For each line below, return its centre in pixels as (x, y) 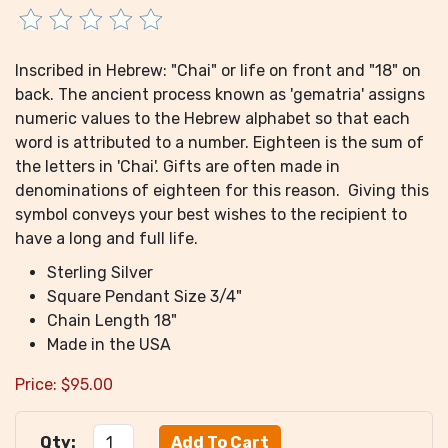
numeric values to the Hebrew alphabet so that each (212, 118)
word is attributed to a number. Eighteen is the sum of (219, 142)
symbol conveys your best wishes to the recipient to (211, 214)
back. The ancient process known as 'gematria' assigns (220, 94)
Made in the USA (109, 344)
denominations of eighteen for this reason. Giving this (222, 190)
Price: (36, 384)
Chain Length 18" (112, 320)
